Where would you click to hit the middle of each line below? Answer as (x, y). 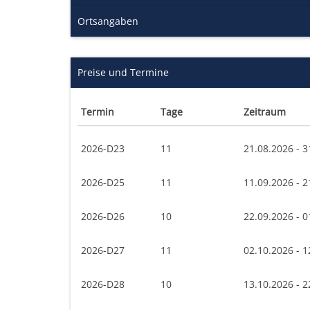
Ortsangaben (108, 21)
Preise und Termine (123, 72)
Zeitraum (265, 111)
